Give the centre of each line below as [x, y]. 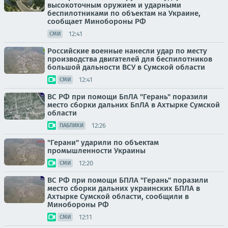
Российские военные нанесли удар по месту [127, 51]
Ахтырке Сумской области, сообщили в [118, 196]
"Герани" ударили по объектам [103, 142]
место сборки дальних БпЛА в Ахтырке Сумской [134, 105]
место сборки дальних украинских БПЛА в [124, 188]
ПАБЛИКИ [72, 125]
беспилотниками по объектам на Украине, [124, 13]
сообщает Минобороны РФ [97, 21]
